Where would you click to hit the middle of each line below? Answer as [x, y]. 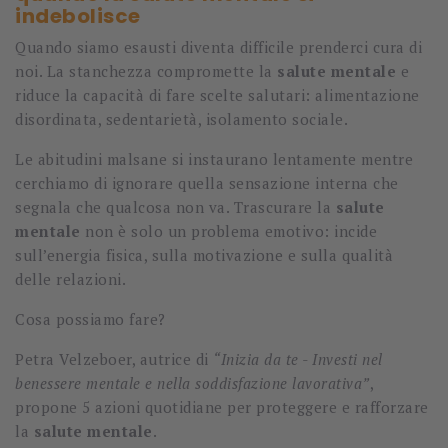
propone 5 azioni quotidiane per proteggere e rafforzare [222, 407]
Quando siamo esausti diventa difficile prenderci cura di [218, 47]
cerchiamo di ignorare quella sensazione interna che [207, 183]
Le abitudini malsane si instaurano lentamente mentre [214, 159]
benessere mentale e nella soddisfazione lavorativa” [192, 383]
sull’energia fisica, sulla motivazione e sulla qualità [204, 255]
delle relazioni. [70, 279]
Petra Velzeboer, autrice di [114, 359]
